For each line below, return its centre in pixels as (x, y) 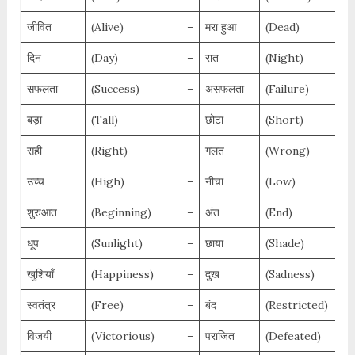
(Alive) (107, 27)
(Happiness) (122, 275)
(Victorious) (122, 336)
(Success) (115, 89)
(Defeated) (293, 336)
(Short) (284, 120)
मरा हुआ (220, 27)
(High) (107, 182)
